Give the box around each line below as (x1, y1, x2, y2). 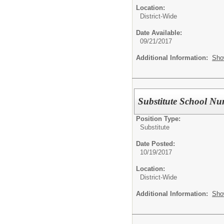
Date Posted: (136, 140, 175, 147)
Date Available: (136, 29, 182, 37)
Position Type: (136, 115, 180, 122)
